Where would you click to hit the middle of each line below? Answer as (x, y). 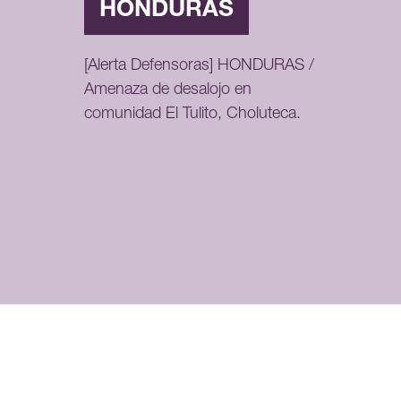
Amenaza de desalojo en (167, 91)
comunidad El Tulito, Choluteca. (192, 115)
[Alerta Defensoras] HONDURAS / (199, 67)
